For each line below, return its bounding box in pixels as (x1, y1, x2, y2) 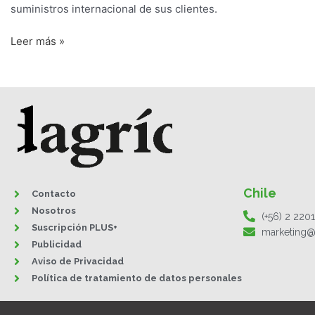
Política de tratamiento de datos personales (32, 273, 242, 284)
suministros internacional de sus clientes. (11, 1, 220, 15)
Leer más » (11, 34, 65, 49)
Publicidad (32, 239, 82, 250)
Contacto (32, 188, 76, 200)
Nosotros (32, 205, 76, 217)
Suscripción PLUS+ (32, 222, 117, 233)
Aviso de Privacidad (32, 256, 124, 267)
